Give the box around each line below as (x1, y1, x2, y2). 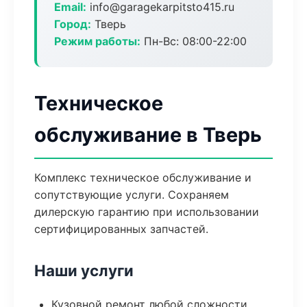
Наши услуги (34, 261, 134, 280)
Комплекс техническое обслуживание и (34, 171, 251, 184)
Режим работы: (54, 34, 140, 48)
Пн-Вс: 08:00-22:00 (140, 34, 247, 48)
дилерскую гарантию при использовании (34, 205, 259, 219)
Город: (54, 17, 91, 31)
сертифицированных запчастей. (34, 222, 208, 236)
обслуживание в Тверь (34, 123, 262, 147)
